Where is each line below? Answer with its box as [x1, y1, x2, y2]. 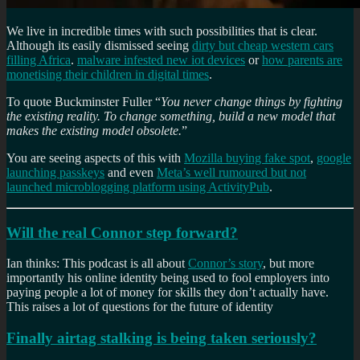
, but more [263, 256, 314, 271]
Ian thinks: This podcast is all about [6, 256, 188, 271]
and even [104, 165, 157, 179]
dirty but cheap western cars [192, 38, 333, 52]
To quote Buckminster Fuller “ [6, 94, 161, 108]
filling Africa [6, 52, 71, 67]
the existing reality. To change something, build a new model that [6, 108, 335, 123]
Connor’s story [188, 256, 263, 271]
